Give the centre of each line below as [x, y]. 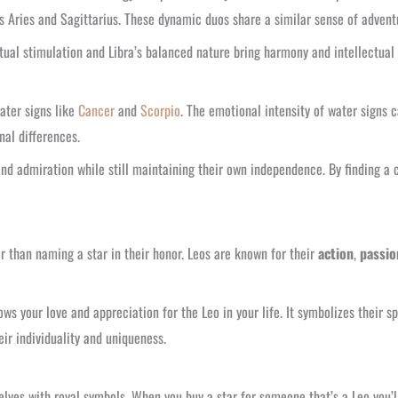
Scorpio [160, 110]
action [336, 253]
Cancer [96, 110]
